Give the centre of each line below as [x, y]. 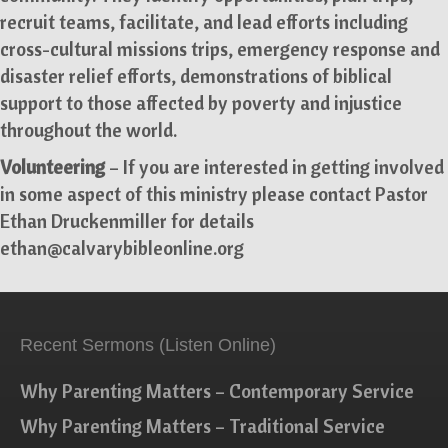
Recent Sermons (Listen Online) [148, 345]
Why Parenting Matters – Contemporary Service [217, 391]
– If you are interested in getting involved [274, 167]
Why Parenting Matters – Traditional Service [202, 426]
